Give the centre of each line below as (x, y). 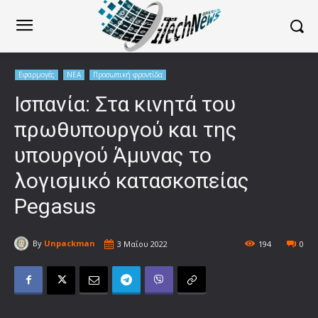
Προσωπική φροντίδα (128, 74)
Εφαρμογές (37, 74)
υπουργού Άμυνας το (113, 155)
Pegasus (55, 206)
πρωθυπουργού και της (126, 129)
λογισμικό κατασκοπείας (132, 180)
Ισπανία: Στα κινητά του (125, 104)
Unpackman (70, 243)
